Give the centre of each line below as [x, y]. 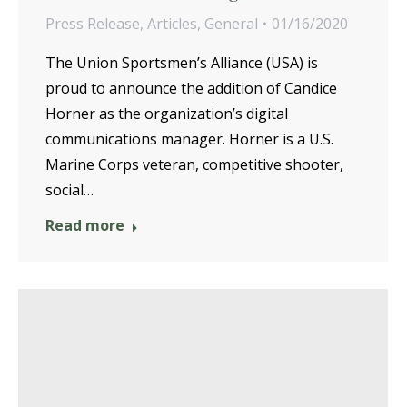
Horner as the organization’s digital [167, 114]
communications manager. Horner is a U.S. [189, 139]
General [231, 24]
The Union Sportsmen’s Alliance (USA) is [182, 63]
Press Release [93, 24]
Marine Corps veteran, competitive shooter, [194, 165]
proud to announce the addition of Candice [191, 89]
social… [69, 190]
